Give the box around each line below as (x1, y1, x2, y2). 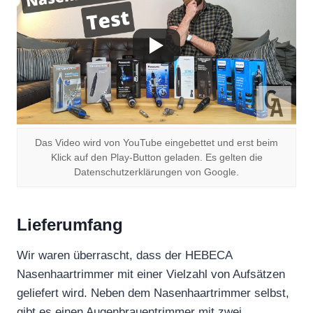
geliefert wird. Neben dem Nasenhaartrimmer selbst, (17, 286, 289, 300)
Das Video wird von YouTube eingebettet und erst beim (35, 137, 278, 148)
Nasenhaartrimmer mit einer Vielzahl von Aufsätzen (17, 267, 285, 281)
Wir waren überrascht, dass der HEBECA (17, 248, 232, 262)
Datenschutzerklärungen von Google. (74, 166, 239, 177)
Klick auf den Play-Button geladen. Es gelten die (50, 152, 263, 163)
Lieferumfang (17, 214, 123, 234)
